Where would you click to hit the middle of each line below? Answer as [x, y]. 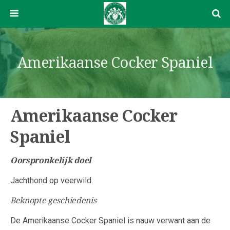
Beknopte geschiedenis [53, 200]
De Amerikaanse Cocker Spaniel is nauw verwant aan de [110, 221]
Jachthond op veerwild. [52, 180]
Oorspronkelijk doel [51, 160]
